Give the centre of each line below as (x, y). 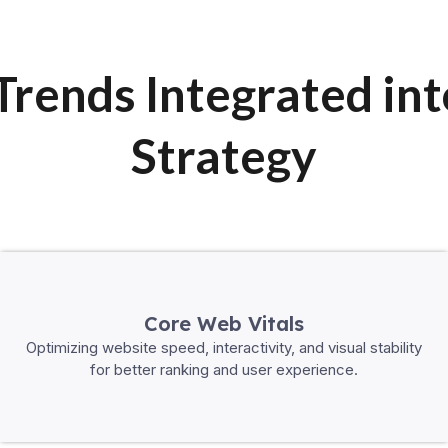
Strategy (223, 155)
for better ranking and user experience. (224, 369)
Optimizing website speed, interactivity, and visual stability (224, 347)
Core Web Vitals (224, 323)
